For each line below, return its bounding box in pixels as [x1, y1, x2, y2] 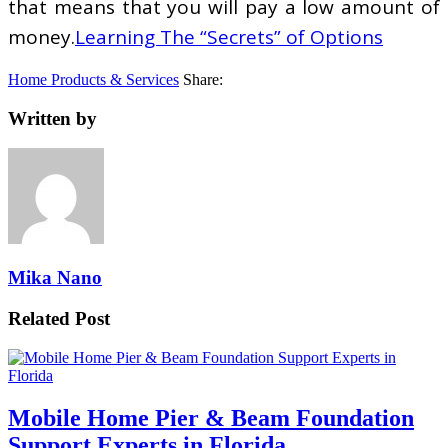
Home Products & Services [8, 70, 179, 88]
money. [8, 23, 75, 50]
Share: [183, 70, 223, 88]
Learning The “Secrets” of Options [75, 23, 383, 50]
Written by [8, 107, 97, 129]
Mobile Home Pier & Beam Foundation [8, 404, 414, 431]
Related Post [8, 307, 110, 329]
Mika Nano [8, 266, 102, 288]
